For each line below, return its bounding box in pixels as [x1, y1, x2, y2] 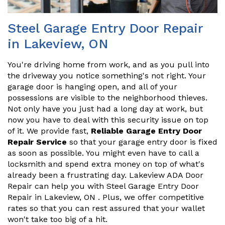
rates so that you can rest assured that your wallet [8, 203, 205, 213]
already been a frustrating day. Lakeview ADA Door [8, 170, 203, 180]
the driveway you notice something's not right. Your [8, 71, 206, 81]
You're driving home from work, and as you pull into [8, 60, 209, 70]
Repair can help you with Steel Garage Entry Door [8, 181, 199, 191]
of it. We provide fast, [8, 126, 91, 136]
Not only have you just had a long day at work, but [8, 104, 203, 114]
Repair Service [8, 137, 67, 147]
